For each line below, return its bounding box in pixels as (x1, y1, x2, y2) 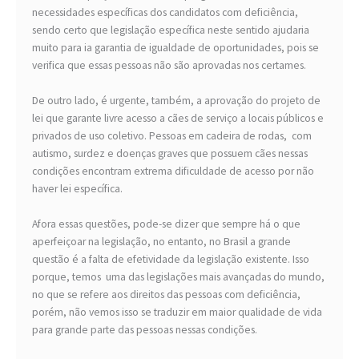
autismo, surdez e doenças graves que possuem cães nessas (32, 147, 308, 161)
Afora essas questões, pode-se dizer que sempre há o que (32, 217, 301, 232)
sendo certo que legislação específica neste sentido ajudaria (32, 23, 309, 38)
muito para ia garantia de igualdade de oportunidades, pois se (32, 41, 319, 55)
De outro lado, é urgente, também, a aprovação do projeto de (32, 94, 321, 108)
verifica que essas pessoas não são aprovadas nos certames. (32, 58, 306, 73)
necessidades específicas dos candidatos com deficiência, (32, 6, 298, 20)
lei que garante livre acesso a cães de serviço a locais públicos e (32, 111, 324, 126)
